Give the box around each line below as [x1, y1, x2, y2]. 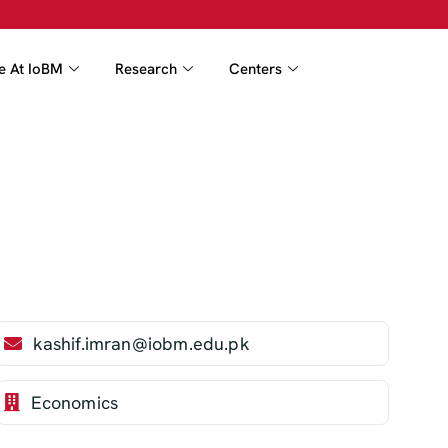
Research [114, 58, 177, 79]
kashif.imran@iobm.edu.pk [32, 331, 250, 355]
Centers [228, 58, 282, 79]
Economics [30, 390, 119, 414]
